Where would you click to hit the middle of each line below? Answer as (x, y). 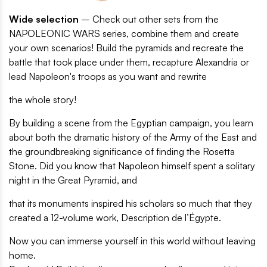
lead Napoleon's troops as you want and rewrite (108, 77)
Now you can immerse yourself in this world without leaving (132, 241)
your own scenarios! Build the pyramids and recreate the (126, 48)
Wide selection (44, 19)
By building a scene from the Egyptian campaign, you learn (131, 123)
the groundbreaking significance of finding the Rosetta (122, 152)
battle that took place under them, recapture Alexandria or (129, 62)
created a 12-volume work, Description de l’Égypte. (115, 218)
